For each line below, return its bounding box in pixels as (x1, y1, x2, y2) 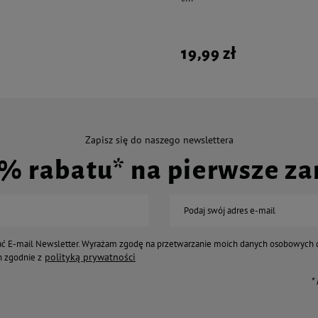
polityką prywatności (45, 250, 136, 263)
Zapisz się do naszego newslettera (84, 133, 234, 146)
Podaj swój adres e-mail (184, 204, 275, 216)
